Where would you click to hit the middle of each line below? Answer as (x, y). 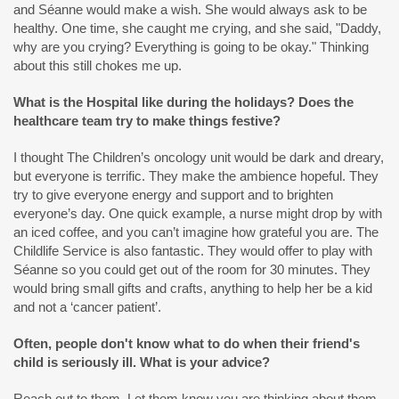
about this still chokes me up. (98, 65)
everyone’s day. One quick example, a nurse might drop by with (198, 213)
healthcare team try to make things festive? (147, 121)
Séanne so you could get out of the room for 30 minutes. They (192, 269)
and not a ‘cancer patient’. (87, 307)
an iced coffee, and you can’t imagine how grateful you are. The (196, 232)
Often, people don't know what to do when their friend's (187, 343)
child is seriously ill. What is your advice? (142, 362)
